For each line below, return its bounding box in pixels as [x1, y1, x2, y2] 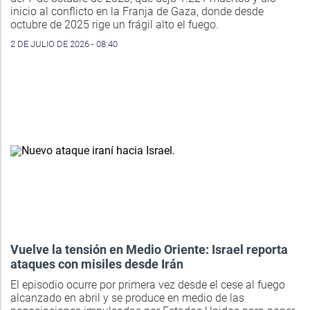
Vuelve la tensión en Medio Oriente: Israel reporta [10, 242, 288, 257]
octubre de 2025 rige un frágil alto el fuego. [10, 18, 219, 32]
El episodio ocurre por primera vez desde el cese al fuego [10, 278, 285, 292]
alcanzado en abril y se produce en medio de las [10, 291, 244, 305]
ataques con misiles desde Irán [10, 257, 183, 272]
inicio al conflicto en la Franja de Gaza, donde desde [10, 5, 264, 19]
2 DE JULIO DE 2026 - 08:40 [10, 39, 118, 50]
